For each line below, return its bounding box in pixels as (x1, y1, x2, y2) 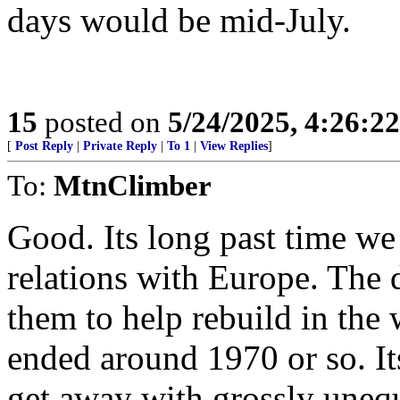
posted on (37, 105, 168, 138)
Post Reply (15, 139, 73, 153)
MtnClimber (54, 169, 212, 202)
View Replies (200, 139, 268, 153)
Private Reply (83, 139, 157, 153)
